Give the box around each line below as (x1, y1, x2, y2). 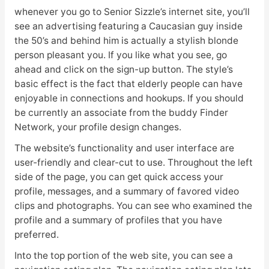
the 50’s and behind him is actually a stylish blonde (14, 34, 238, 46)
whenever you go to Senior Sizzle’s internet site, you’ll (14, 5, 250, 17)
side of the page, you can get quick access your (14, 171, 223, 183)
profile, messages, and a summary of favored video (14, 185, 239, 197)
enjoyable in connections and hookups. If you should (14, 92, 244, 104)
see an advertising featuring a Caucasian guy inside (14, 20, 243, 32)
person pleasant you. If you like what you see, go (14, 49, 227, 61)
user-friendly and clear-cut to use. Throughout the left (14, 156, 253, 168)
